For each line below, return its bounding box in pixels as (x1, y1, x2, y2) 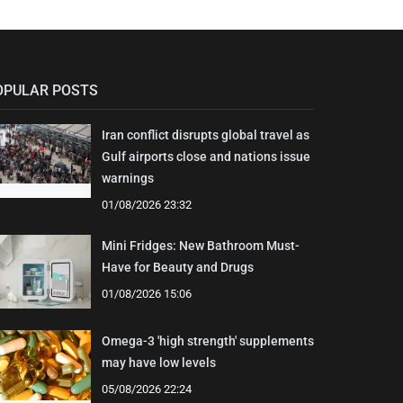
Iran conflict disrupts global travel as (101, 127, 309, 142)
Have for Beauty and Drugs (101, 259, 254, 274)
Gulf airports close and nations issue (101, 148, 310, 164)
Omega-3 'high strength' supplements (101, 333, 314, 348)
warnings (101, 170, 154, 185)
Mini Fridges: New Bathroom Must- (101, 237, 300, 253)
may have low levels (101, 354, 216, 370)
